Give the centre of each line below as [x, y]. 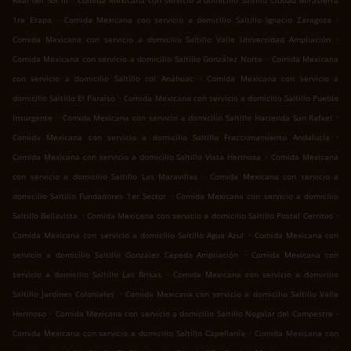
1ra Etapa [32, 20]
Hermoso [29, 314]
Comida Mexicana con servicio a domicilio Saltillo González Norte [138, 59]
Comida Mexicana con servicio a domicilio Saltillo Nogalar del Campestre [194, 314]
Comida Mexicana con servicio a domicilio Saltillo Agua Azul [128, 235]
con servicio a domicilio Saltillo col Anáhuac [103, 79]
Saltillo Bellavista [45, 216]
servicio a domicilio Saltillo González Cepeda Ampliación [126, 255]
